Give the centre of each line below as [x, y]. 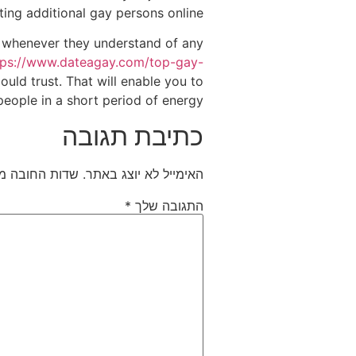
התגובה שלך [167, 205]
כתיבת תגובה [133, 136]
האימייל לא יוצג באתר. [143, 174]
